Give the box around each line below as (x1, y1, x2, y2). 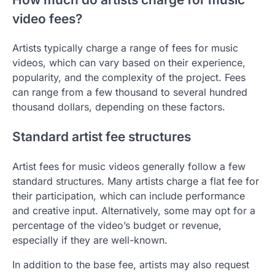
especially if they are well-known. (12, 234, 168, 247)
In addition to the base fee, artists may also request (12, 258, 249, 271)
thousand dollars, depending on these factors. (12, 101, 225, 114)
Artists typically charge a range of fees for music (12, 42, 238, 55)
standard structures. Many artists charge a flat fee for (12, 175, 259, 188)
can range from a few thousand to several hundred (12, 86, 247, 99)
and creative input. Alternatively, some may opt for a (12, 204, 255, 217)
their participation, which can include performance (12, 190, 245, 203)
